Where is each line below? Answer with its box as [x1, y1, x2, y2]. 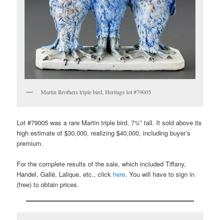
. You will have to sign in [125, 169, 195, 179]
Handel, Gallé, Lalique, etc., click [17, 169, 113, 179]
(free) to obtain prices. [17, 180, 80, 190]
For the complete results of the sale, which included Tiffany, [17, 159, 187, 169]
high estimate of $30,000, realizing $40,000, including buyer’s [17, 128, 191, 138]
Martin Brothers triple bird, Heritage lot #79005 [41, 87, 152, 96]
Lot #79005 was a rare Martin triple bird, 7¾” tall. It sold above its [17, 118, 202, 128]
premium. [17, 138, 44, 148]
